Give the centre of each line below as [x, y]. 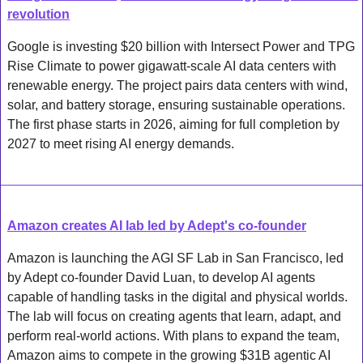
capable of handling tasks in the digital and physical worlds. [177, 297]
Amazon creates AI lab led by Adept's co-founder [157, 225]
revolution [38, 14]
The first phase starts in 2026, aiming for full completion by [173, 124]
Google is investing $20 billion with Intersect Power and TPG [181, 46]
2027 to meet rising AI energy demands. [121, 143]
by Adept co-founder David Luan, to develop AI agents [161, 277]
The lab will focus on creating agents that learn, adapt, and [174, 316]
